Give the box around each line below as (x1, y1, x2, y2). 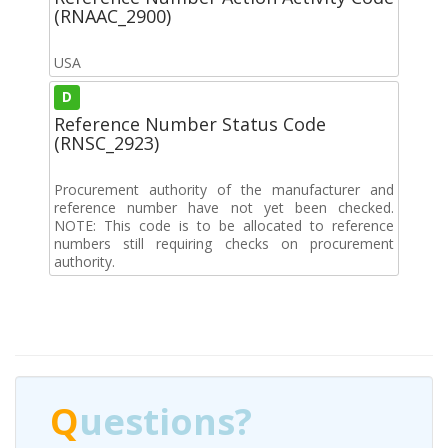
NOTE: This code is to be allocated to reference (54, 215, 394, 235)
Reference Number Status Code (54, 111, 326, 136)
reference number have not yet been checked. (54, 197, 394, 217)
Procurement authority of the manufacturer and (54, 179, 394, 199)
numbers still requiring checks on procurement (54, 233, 394, 253)
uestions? (79, 396, 252, 446)
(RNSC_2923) (54, 130, 159, 155)
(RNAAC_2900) (54, 3, 171, 28)
